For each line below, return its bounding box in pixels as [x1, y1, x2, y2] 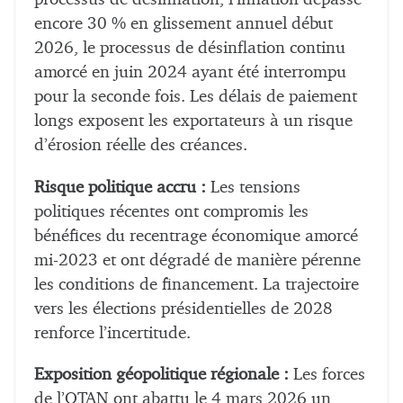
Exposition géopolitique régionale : [34, 365, 289, 383]
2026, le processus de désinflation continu [34, 40, 345, 58]
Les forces [289, 365, 365, 383]
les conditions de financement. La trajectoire [34, 275, 359, 293]
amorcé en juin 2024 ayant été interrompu [34, 64, 346, 82]
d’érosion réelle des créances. [34, 137, 247, 155]
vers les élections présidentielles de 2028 [34, 300, 333, 318]
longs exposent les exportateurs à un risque [34, 112, 353, 130]
